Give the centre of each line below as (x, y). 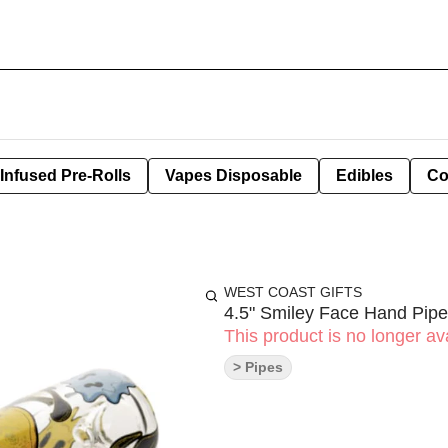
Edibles (364, 175)
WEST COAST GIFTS (293, 292)
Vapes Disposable (233, 175)
